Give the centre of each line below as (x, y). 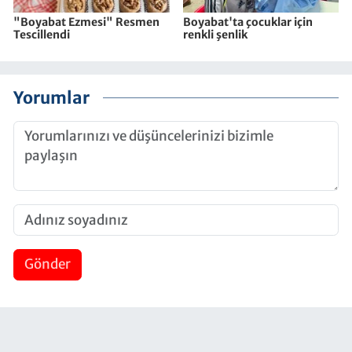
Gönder (47, 264)
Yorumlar (51, 97)
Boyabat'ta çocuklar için (247, 22)
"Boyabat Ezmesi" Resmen (86, 22)
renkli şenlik (215, 35)
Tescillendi (42, 35)
